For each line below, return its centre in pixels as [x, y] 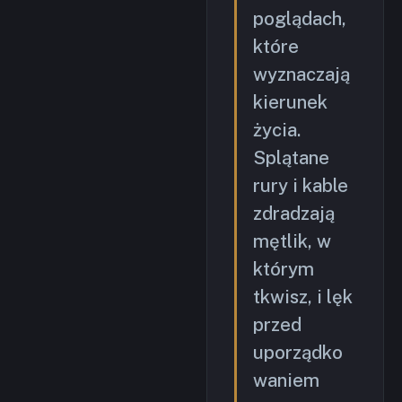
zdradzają [294, 214]
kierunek [290, 102]
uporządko [298, 353]
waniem [286, 380]
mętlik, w [292, 241]
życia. [277, 130]
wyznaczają [301, 74]
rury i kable [301, 186]
